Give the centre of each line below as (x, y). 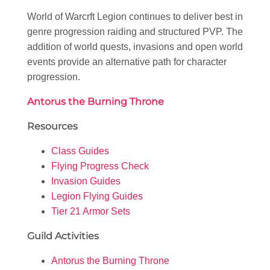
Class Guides (80, 151)
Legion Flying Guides (97, 196)
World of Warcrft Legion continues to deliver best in (135, 16)
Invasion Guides (86, 181)
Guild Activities (63, 236)
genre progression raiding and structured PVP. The (135, 31)
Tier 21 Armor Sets (91, 211)
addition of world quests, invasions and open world (135, 46)
